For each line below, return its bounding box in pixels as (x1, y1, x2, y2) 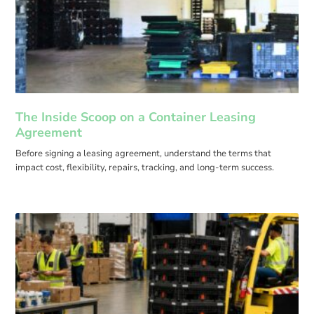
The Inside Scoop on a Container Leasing (15, 108, 257, 125)
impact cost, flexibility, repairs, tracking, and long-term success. (15, 161, 275, 174)
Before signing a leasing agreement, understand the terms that (15, 146, 272, 160)
